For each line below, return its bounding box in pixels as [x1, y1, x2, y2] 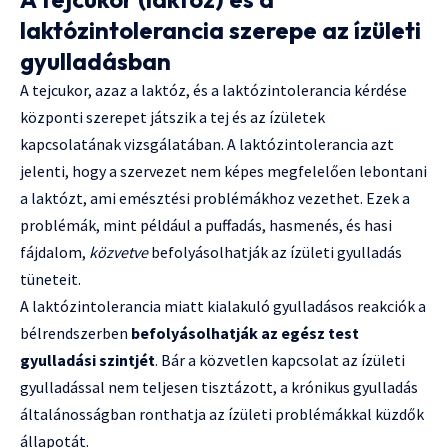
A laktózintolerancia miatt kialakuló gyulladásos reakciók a [20, 296, 426, 317]
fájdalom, [20, 242, 89, 263]
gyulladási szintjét [20, 350, 155, 371]
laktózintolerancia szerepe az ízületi [20, 15, 421, 46]
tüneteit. [20, 269, 81, 290]
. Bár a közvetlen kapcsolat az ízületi [155, 350, 405, 371]
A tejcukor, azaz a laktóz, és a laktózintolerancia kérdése [20, 80, 407, 101]
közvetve [89, 242, 148, 263]
